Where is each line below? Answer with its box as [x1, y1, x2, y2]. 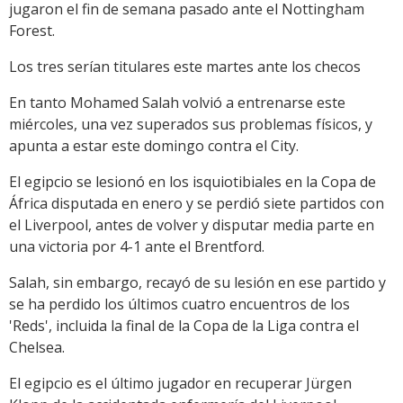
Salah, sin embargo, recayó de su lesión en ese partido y [9, 272, 386, 292]
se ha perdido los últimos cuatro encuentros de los [9, 293, 350, 314]
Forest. [9, 20, 55, 40]
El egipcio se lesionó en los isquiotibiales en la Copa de [9, 171, 376, 192]
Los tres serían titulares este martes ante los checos [9, 56, 361, 76]
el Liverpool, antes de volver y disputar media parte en [9, 214, 374, 235]
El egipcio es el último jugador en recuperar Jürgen [9, 372, 352, 393]
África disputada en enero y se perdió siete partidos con [9, 193, 384, 213]
